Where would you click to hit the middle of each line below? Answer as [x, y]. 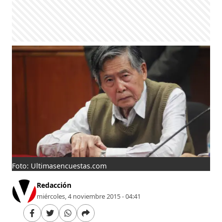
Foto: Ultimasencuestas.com [59, 166]
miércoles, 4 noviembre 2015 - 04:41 [89, 196]
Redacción [54, 185]
